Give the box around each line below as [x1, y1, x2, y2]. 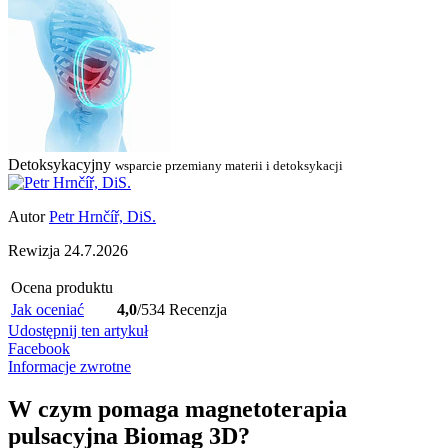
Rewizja [8, 242, 64, 260]
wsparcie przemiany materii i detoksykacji [115, 158, 343, 174]
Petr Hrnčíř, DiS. [49, 208, 156, 226]
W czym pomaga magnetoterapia [8, 396, 347, 423]
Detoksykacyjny [8, 156, 111, 174]
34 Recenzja [149, 301, 227, 319]
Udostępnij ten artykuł [8, 322, 148, 340]
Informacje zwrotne [8, 358, 131, 376]
